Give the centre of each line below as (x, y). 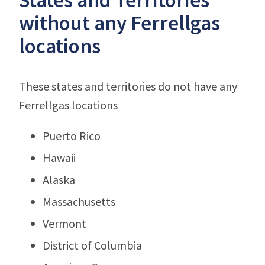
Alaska (59, 179)
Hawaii (59, 157)
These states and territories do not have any (128, 86)
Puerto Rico (72, 135)
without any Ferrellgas (119, 23)
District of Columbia (92, 245)
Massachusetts (79, 201)
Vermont (64, 223)
